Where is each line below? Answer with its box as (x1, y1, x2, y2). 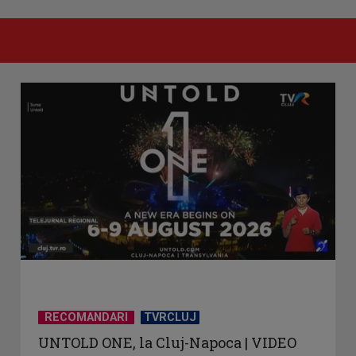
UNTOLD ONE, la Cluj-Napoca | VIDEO (37, 333, 296, 353)
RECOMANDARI (41, 311, 131, 325)
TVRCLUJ (140, 311, 199, 325)
